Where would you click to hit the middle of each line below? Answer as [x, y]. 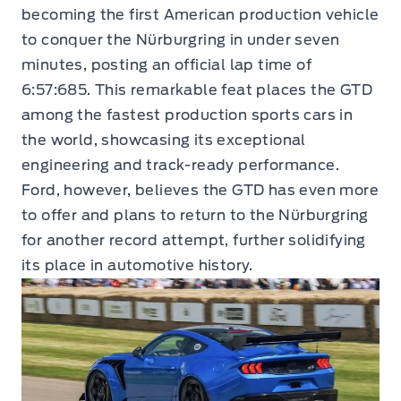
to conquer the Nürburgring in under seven [181, 40]
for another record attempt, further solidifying [194, 241]
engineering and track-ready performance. [180, 166]
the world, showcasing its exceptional [164, 141]
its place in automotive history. [137, 266]
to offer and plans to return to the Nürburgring [195, 216]
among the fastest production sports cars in [188, 115]
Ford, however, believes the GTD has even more [200, 191]
